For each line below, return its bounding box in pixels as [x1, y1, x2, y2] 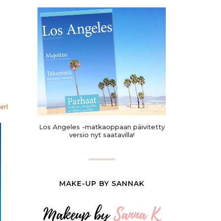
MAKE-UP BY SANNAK [59, 179, 145, 188]
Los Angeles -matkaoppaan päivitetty [38, 123, 165, 131]
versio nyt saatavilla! [69, 131, 135, 139]
